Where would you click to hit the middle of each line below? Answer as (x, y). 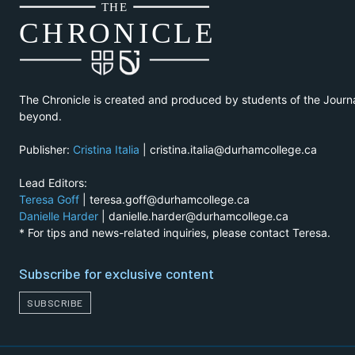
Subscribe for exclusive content (116, 274)
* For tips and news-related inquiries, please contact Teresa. (175, 233)
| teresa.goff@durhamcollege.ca (164, 200)
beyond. (40, 116)
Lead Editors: (53, 183)
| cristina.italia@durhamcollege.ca (228, 150)
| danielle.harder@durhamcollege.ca (193, 216)
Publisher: (46, 150)
